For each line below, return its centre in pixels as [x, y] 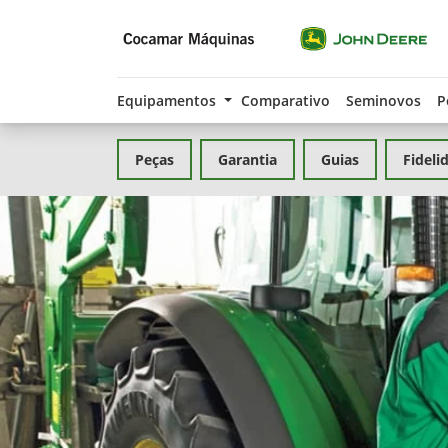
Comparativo [285, 100]
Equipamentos [168, 100]
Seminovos [383, 100]
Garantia [247, 159]
